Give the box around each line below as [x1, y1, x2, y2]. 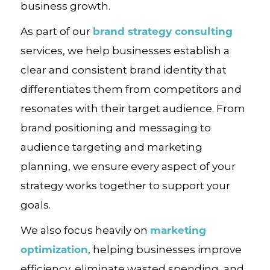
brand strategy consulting [92, 24, 233, 38]
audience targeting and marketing [20, 140, 202, 153]
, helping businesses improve [87, 243, 242, 256]
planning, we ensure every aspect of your [20, 160, 236, 172]
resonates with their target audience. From [20, 102, 245, 115]
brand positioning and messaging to [20, 121, 211, 134]
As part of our [20, 25, 93, 37]
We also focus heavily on [20, 224, 150, 236]
